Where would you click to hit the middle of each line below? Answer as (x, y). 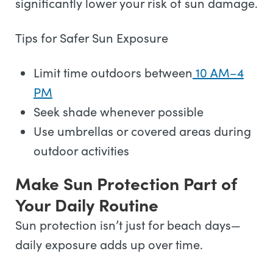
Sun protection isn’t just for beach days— (128, 225)
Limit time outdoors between (113, 72)
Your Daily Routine (87, 204)
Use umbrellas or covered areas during (142, 131)
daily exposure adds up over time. (109, 244)
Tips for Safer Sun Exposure (92, 37)
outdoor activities (81, 150)
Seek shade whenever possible (119, 111)
